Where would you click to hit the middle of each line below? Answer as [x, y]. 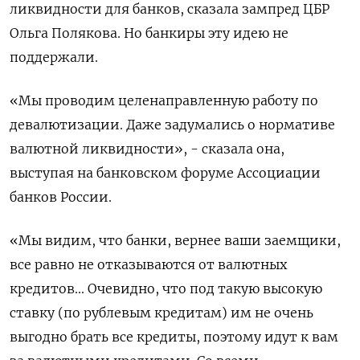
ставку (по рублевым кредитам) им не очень [162, 313]
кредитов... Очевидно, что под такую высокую [166, 288]
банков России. [61, 197]
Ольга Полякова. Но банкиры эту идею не [149, 33]
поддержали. [54, 57]
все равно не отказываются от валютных [148, 264]
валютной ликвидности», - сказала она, [147, 149]
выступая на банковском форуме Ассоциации [165, 173]
